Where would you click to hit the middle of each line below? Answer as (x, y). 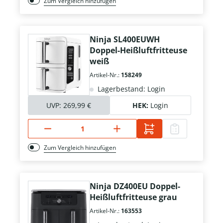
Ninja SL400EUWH (125, 40)
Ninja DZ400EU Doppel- (135, 186)
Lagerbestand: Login (130, 89)
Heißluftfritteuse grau (133, 197)
